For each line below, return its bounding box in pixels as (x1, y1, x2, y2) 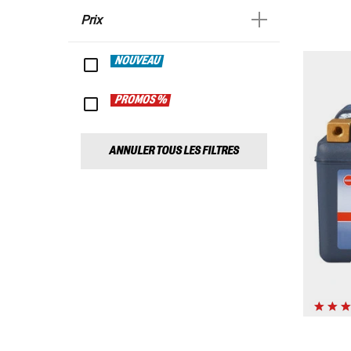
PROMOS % (114, 94, 168, 107)
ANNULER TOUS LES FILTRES (109, 144, 239, 158)
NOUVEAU (114, 55, 161, 68)
